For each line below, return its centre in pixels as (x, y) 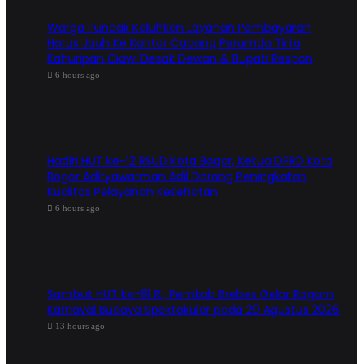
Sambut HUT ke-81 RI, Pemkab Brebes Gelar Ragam (191, 294)
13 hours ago (80, 325)
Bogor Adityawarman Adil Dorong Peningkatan (177, 176)
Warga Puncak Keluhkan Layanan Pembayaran (179, 27)
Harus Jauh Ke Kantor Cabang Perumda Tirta (174, 43)
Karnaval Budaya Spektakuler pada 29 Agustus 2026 (193, 309)
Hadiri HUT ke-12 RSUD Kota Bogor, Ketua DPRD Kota (190, 160)
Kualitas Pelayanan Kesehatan (132, 191)
